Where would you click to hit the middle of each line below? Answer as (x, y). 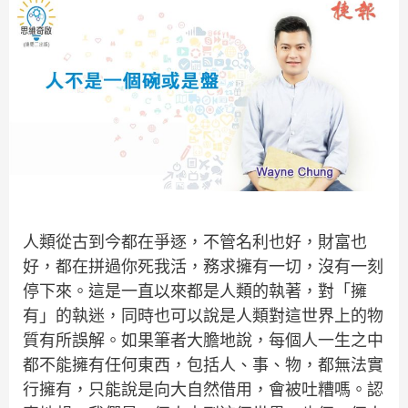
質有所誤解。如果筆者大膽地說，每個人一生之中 (203, 341)
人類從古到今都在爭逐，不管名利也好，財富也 (195, 242)
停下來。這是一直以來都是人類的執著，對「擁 (195, 291)
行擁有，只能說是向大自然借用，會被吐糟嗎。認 (203, 390)
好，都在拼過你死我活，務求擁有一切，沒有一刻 (203, 267)
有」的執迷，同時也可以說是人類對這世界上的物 (203, 316)
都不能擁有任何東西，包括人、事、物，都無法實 (203, 365)
